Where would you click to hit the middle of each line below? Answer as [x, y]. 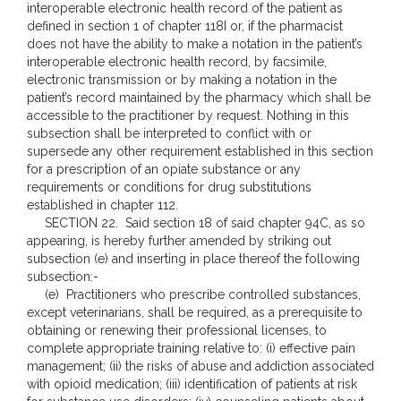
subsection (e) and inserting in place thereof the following [193, 259]
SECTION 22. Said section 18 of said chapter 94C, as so [196, 223]
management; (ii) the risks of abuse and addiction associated [200, 366]
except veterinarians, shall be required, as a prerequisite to [195, 312]
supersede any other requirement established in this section [200, 151]
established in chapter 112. [102, 205]
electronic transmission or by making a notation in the [182, 80]
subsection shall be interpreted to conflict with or [169, 133]
